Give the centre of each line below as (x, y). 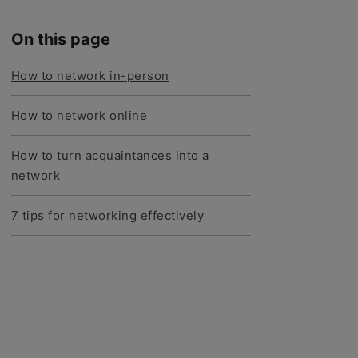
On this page (60, 39)
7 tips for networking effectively (107, 215)
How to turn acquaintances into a (110, 155)
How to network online (79, 115)
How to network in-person (90, 76)
